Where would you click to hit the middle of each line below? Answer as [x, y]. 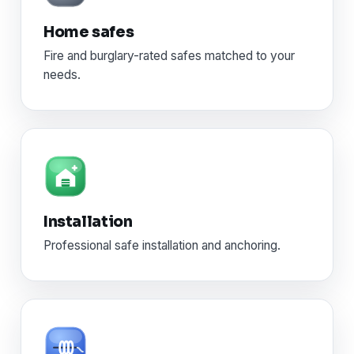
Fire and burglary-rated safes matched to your [169, 56]
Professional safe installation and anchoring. [162, 246]
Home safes [89, 32]
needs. [62, 75]
